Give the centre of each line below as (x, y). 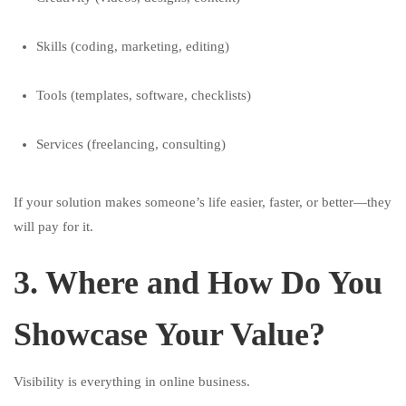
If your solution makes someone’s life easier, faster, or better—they (203, 202)
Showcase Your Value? (169, 334)
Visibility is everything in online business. (132, 382)
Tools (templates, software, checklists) (144, 95)
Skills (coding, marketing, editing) (133, 46)
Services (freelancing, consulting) (131, 144)
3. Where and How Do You (198, 283)
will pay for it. (53, 227)
